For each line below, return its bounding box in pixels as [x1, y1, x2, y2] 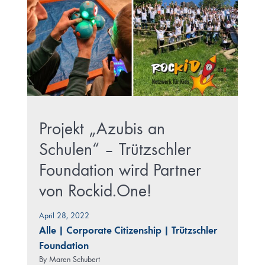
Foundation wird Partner [38, 161, 201, 180]
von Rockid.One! [38, 182, 151, 201]
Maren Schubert [49, 255, 100, 264]
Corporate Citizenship [66, 225, 161, 236]
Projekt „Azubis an [38, 120, 165, 138]
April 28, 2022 [38, 211, 89, 220]
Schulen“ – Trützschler [38, 141, 191, 159]
